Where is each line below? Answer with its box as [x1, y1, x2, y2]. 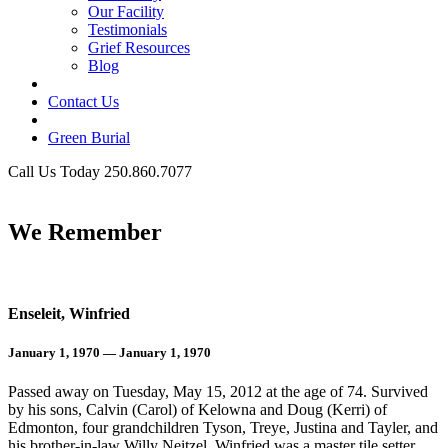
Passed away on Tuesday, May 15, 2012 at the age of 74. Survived [8, 383, 428, 401]
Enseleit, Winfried [8, 305, 130, 323]
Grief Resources [88, 39, 190, 56]
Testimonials [88, 21, 167, 38]
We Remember [8, 218, 162, 245]
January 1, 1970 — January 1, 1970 [8, 345, 211, 361]
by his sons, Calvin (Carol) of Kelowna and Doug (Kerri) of [8, 401, 387, 419]
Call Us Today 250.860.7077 [8, 163, 192, 180]
